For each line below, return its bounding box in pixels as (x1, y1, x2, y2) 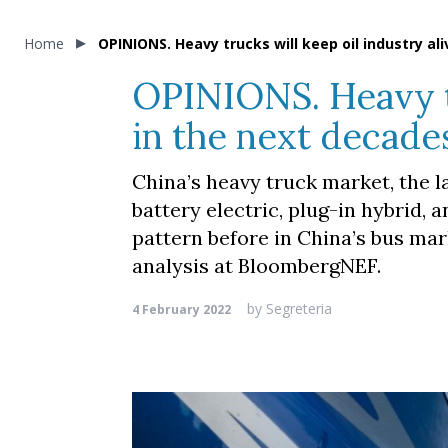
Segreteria (262, 299, 332, 318)
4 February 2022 (132, 301, 231, 318)
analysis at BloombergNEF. (132, 253, 381, 278)
